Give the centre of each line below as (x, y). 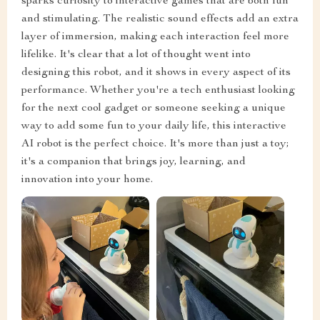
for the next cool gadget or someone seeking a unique (154, 109)
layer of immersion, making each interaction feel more (155, 37)
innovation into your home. (87, 180)
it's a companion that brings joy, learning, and (134, 162)
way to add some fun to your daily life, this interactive (154, 127)
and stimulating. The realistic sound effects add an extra (160, 20)
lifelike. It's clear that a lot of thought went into (136, 55)
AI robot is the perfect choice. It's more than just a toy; (155, 145)
